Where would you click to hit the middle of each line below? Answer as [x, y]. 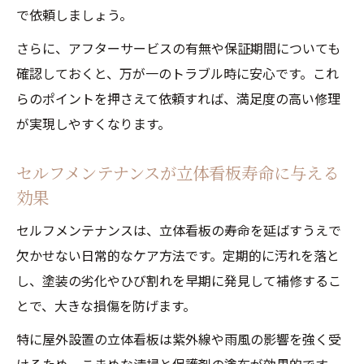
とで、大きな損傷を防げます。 [106, 305]
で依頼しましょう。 [74, 15]
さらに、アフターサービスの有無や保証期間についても [178, 48]
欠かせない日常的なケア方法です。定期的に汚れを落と [178, 255]
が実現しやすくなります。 [93, 123]
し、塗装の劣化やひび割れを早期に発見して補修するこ [179, 280]
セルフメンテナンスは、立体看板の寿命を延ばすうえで [179, 230]
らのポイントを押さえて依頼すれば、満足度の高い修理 [178, 98]
